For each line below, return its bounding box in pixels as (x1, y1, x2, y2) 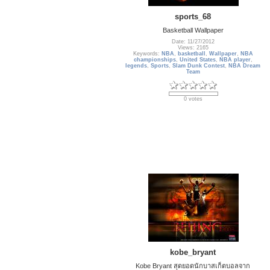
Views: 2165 (178, 45, 209, 51)
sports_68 (175, 11, 212, 21)
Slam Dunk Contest (172, 63, 225, 69)
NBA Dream (228, 63, 261, 69)
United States (180, 57, 216, 63)
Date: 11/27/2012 (172, 39, 215, 45)
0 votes (184, 96, 202, 102)
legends (125, 63, 148, 69)
